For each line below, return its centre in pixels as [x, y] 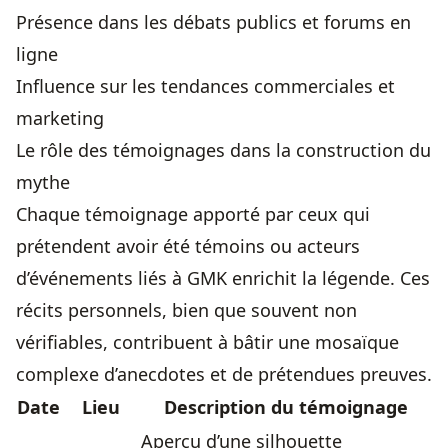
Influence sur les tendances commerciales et [205, 86]
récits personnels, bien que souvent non [186, 310]
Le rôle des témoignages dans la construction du [223, 150]
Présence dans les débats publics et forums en [213, 22]
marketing [60, 118]
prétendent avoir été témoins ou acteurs [188, 246]
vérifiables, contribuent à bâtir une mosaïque [207, 342]
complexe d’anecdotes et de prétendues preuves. [224, 374]
